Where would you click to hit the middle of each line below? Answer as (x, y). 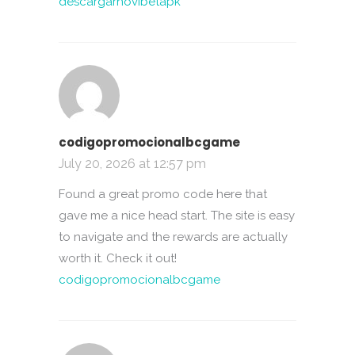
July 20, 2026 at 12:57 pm (132, 164)
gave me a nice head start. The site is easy (177, 216)
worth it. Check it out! (118, 258)
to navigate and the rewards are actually (173, 237)
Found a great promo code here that (163, 194)
